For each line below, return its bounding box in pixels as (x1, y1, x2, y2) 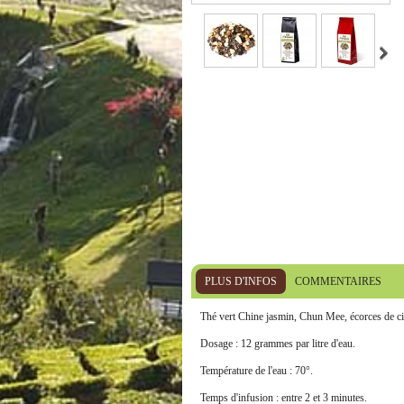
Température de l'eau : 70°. (199, 364, 313, 377)
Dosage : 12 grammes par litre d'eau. (199, 337, 355, 350)
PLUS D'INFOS (204, 275, 277, 288)
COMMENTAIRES (294, 275, 381, 288)
